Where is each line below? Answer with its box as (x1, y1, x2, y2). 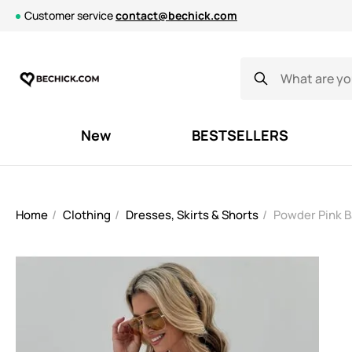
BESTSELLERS (192, 126, 288, 145)
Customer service (24, 8, 115, 23)
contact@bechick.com (115, 8, 237, 23)
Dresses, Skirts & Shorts (126, 207, 258, 223)
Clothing (63, 207, 111, 223)
